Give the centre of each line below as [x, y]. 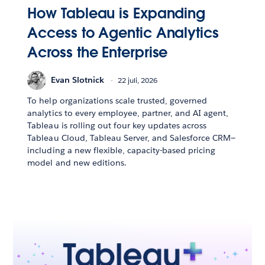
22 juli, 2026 [138, 80]
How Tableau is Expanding [117, 13]
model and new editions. [77, 162]
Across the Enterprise [98, 52]
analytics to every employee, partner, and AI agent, [128, 113]
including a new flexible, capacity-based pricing [122, 150]
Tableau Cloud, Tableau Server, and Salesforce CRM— [132, 138]
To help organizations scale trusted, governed [117, 100]
